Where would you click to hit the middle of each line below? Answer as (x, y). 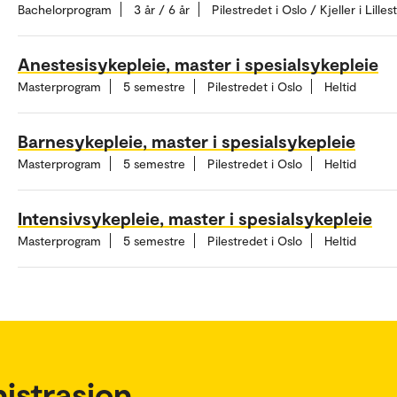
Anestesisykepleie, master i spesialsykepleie (198, 64)
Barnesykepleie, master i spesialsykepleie (187, 141)
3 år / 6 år (162, 10)
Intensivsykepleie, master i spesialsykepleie (195, 218)
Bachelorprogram (65, 10)
